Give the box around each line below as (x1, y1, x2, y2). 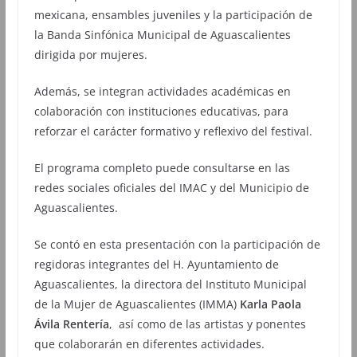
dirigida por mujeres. (33, 46, 147, 62)
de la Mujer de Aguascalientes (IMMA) (33, 296, 240, 312)
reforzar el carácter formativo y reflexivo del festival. (33, 123, 312, 139)
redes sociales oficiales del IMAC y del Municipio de (33, 179, 309, 195)
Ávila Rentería (33, 316, 109, 331)
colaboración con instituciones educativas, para (33, 103, 288, 119)
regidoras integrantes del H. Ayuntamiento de (33, 256, 279, 272)
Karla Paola (239, 296, 301, 312)
